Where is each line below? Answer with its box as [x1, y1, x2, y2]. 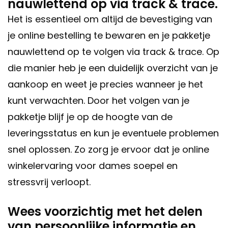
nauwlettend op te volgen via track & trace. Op [8, 45, 219, 59]
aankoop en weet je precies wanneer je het [8, 78, 203, 91]
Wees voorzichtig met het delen [8, 203, 203, 220]
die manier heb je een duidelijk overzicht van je [8, 62, 218, 75]
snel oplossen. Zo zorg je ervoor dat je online [8, 143, 209, 156]
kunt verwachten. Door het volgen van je [8, 94, 189, 107]
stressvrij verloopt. [8, 176, 91, 189]
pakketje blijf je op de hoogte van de [8, 110, 173, 124]
